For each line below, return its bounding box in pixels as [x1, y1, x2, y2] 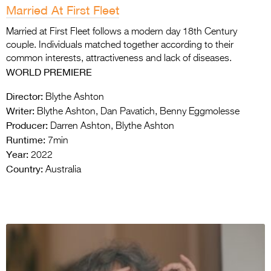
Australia [43, 165, 81, 175]
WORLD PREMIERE [6, 66, 92, 79]
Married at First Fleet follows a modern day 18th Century [6, 27, 237, 38]
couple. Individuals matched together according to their [6, 41, 233, 51]
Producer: [6, 119, 48, 132]
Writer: [6, 105, 34, 117]
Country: [6, 163, 43, 175]
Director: [6, 90, 43, 103]
